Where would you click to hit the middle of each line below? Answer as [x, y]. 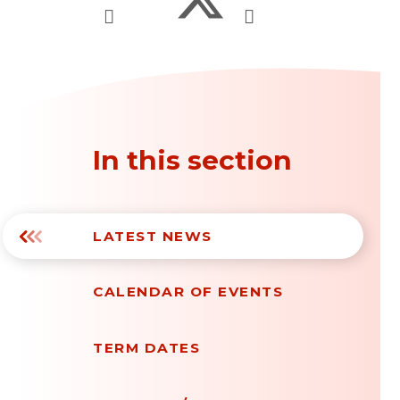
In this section [192, 160]
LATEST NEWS [153, 236]
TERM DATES [147, 348]
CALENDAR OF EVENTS [188, 292]
